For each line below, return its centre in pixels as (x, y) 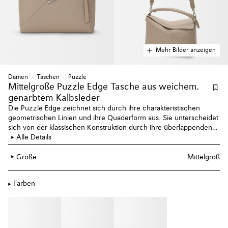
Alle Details (34, 137)
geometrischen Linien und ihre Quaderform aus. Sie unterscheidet (113, 118)
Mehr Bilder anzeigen (186, 50)
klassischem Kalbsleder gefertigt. (60, 147)
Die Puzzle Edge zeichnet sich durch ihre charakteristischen (104, 108)
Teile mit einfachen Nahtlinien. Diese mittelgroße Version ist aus (109, 137)
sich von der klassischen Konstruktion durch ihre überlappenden (110, 127)
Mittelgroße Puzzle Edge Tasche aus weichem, (104, 87)
